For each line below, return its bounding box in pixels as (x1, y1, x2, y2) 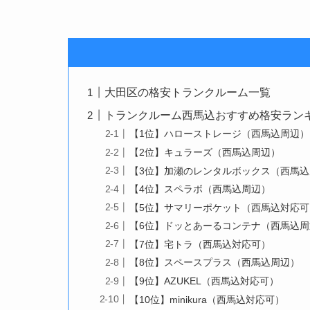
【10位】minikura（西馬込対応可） (129, 293, 285, 305)
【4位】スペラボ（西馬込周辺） (129, 183, 271, 195)
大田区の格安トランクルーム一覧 (104, 86, 271, 98)
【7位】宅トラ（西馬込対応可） (129, 238, 271, 250)
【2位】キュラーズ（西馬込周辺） (129, 146, 281, 158)
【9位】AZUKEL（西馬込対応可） (129, 275, 280, 287)
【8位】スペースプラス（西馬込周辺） (129, 257, 300, 268)
